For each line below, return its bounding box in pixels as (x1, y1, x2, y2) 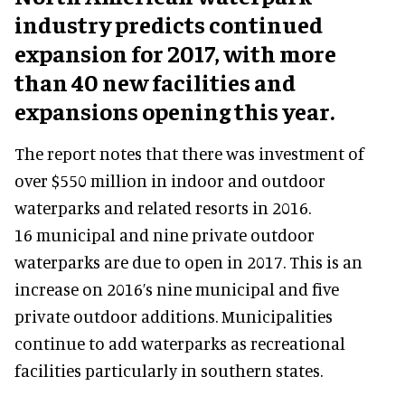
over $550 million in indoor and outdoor (14, 169, 325, 191)
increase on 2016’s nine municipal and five (14, 278, 339, 299)
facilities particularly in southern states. (14, 359, 323, 381)
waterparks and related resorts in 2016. (14, 196, 311, 218)
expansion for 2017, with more (14, 37, 336, 68)
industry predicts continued (14, 8, 323, 39)
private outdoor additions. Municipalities (14, 305, 333, 326)
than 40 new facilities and (14, 66, 296, 97)
